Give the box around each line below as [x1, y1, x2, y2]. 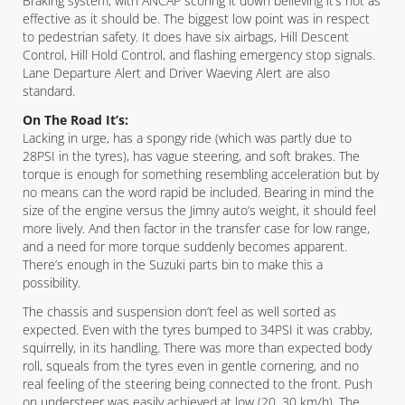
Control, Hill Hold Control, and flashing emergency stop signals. [23, 46, 375, 63]
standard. [23, 82, 75, 99]
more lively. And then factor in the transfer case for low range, [23, 220, 370, 237]
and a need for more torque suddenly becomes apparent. [23, 238, 347, 255]
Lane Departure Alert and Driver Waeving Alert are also [23, 64, 330, 81]
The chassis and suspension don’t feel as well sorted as [23, 303, 336, 320]
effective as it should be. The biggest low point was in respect [23, 10, 370, 27]
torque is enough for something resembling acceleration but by [23, 165, 379, 183]
